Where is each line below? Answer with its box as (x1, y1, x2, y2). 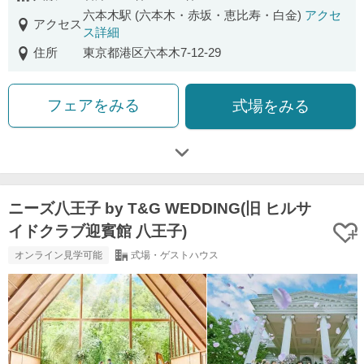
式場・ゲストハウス (130, 249, 219, 262)
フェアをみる (46, 97, 140, 115)
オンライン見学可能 (15, 249, 102, 262)
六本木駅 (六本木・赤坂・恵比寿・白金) (82, 9, 305, 23)
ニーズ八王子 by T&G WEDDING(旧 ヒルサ (8, 200, 311, 218)
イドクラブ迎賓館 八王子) (8, 223, 187, 240)
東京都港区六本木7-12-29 (82, 46, 221, 60)
